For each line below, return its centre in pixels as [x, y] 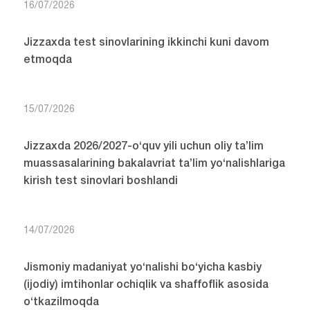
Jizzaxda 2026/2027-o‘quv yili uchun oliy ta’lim [143, 147]
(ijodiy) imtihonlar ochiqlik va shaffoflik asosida [146, 285]
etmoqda [47, 61]
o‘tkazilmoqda [61, 303]
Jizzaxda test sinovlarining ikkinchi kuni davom [146, 43]
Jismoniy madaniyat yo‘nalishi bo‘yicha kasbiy [142, 268]
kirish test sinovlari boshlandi [100, 182]
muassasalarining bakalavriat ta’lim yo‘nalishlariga [154, 164]
